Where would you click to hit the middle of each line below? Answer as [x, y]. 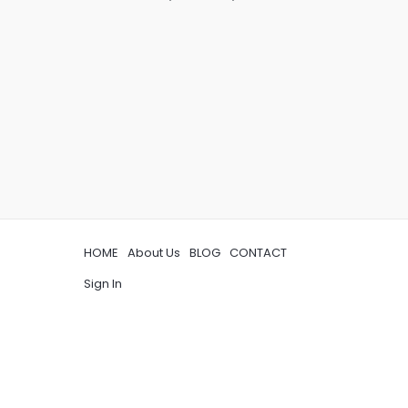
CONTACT [258, 253]
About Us [154, 253]
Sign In [103, 284]
